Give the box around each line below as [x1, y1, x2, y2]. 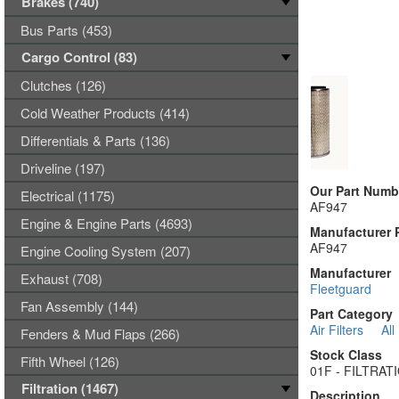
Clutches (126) [20, 76, 106, 94]
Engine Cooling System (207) [20, 241, 191, 260]
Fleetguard [309, 280, 371, 297]
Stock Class [309, 346, 382, 363]
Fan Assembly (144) [20, 297, 138, 315]
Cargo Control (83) [21, 47, 137, 67]
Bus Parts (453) [20, 20, 112, 39]
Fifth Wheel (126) [20, 352, 119, 370]
